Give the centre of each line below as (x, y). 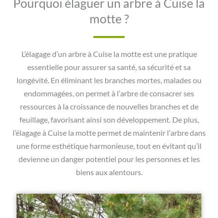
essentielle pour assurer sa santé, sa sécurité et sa (109, 67)
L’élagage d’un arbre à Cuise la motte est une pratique (109, 54)
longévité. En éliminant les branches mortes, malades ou (109, 81)
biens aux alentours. (109, 173)
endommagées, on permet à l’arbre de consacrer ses (109, 94)
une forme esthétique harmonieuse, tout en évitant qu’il (109, 146)
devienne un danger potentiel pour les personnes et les (109, 159)
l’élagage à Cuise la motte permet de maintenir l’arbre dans (109, 133)
